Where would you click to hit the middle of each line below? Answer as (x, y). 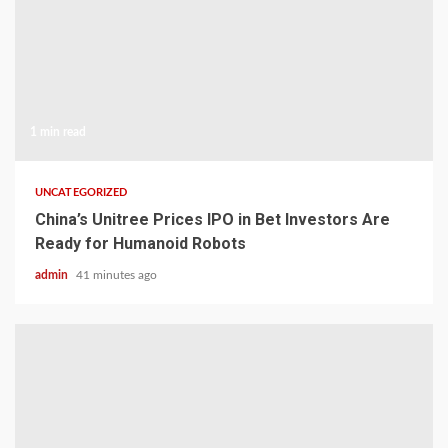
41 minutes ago (116, 275)
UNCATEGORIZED (81, 192)
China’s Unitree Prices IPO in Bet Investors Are (212, 219)
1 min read (58, 132)
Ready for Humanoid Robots (140, 243)
